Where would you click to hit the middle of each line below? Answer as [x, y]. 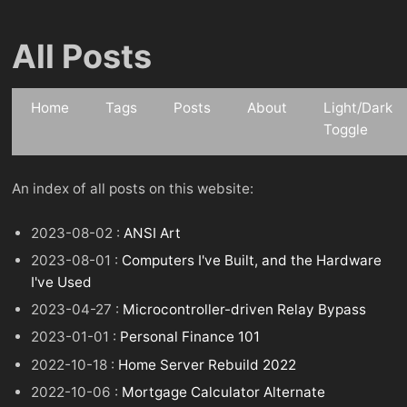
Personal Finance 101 [190, 337]
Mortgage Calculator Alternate [224, 392]
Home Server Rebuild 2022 [208, 364]
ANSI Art [153, 233]
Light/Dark [358, 108]
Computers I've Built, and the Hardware [252, 261]
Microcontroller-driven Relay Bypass [245, 310]
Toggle [346, 129]
